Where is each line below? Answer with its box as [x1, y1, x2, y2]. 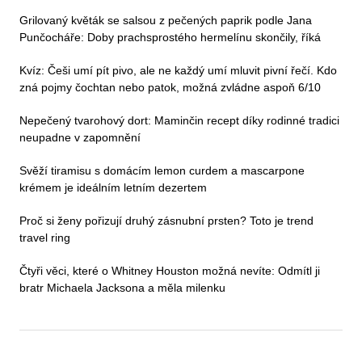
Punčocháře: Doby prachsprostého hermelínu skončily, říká [19, 30, 321, 44]
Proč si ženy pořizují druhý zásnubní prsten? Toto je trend [19, 213, 314, 227]
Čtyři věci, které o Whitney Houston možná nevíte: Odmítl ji [19, 263, 320, 277]
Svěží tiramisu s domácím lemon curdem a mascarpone [19, 163, 305, 177]
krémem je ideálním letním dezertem [19, 180, 207, 194]
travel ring [19, 230, 70, 244]
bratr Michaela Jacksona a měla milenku [19, 280, 225, 294]
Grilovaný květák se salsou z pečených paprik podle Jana [19, 13, 312, 27]
